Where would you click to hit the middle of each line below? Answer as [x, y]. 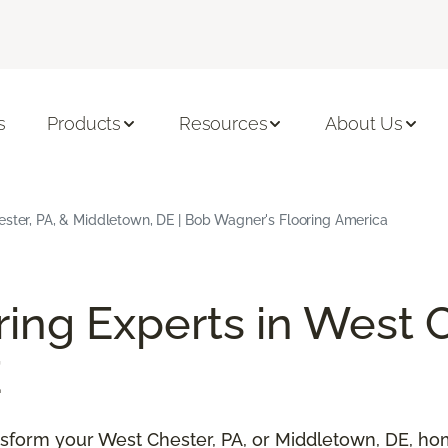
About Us [364, 124]
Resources [223, 124]
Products [84, 124]
